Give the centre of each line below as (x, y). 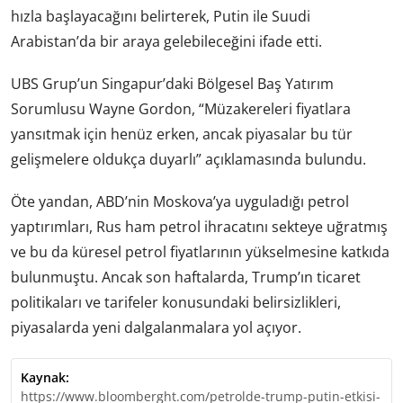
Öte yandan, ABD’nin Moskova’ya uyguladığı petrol (180, 202)
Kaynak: (45, 377)
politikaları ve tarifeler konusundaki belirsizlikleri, (176, 303)
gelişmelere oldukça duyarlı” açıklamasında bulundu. (188, 160)
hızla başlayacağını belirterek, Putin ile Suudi (161, 17)
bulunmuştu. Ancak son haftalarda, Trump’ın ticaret (186, 278)
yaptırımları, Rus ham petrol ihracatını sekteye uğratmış (199, 227)
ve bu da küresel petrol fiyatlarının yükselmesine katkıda (200, 252)
